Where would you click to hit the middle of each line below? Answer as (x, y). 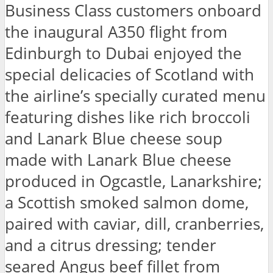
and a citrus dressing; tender (111, 245)
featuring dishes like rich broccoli (128, 117)
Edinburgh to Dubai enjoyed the (123, 53)
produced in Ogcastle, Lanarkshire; (133, 181)
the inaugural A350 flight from (116, 32)
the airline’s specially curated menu (135, 96)
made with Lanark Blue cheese (118, 160)
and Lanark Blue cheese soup (114, 138)
